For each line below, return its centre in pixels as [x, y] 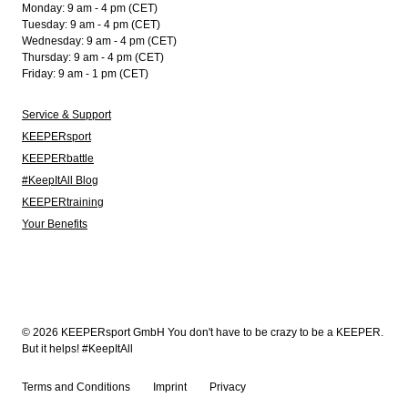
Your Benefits [55, 224]
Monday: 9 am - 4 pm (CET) [90, 8]
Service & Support [66, 115]
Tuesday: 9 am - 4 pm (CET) [91, 25]
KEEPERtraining [63, 202]
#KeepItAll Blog [60, 180]
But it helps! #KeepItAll [77, 349]
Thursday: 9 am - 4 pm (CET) [93, 57]
